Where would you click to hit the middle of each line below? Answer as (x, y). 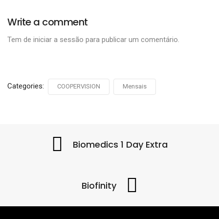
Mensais (135, 87)
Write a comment (48, 22)
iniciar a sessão (58, 40)
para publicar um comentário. (131, 40)
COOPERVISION (79, 87)
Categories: (27, 86)
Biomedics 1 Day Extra (120, 145)
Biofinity (99, 186)
